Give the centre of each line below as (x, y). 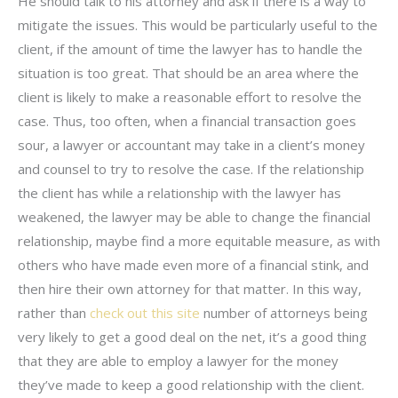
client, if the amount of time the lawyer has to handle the (190, 48)
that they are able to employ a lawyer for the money (178, 360)
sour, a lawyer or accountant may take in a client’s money (191, 144)
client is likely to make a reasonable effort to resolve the (190, 96)
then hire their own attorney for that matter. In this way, (190, 288)
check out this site (145, 312)
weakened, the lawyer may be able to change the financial (194, 216)
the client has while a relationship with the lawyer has (179, 192)
